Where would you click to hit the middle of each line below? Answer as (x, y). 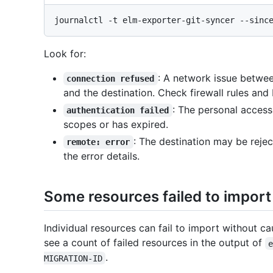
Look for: (65, 54)
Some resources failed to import (158, 197)
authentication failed (118, 111)
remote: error (98, 142)
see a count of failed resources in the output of (154, 243)
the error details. (101, 156)
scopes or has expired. (116, 125)
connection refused (111, 79)
